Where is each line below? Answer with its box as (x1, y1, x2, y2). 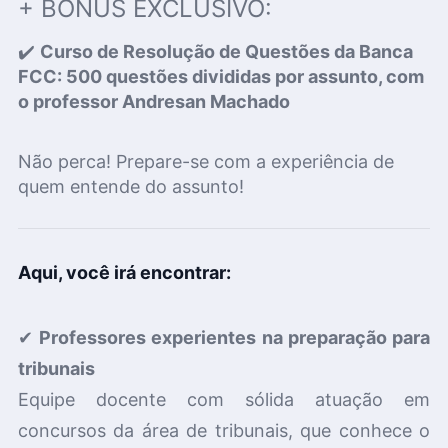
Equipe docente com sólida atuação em (17, 389, 431, 410)
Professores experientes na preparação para (38, 327, 431, 348)
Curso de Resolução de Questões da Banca (39, 41, 413, 63)
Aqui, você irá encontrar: (17, 262, 231, 283)
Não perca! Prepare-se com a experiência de (17, 150, 394, 172)
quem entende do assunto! (17, 175, 244, 197)
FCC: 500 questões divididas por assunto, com (17, 66, 424, 88)
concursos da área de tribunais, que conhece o (17, 420, 431, 441)
